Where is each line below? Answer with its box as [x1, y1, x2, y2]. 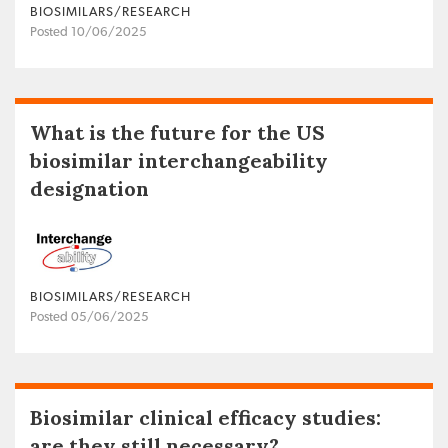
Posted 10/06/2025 [30, 26, 147, 40]
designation [30, 176, 149, 202]
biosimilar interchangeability [30, 148, 328, 174]
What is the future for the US [30, 120, 325, 146]
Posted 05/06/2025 [30, 310, 149, 324]
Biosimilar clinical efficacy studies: [30, 404, 381, 430]
